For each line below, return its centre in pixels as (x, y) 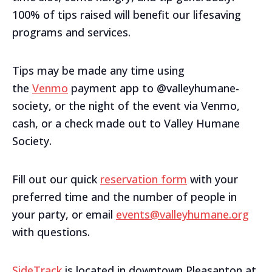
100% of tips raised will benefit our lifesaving (127, 15)
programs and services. (71, 32)
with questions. (51, 232)
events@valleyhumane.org (182, 214)
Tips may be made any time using (98, 70)
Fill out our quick (56, 179)
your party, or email (64, 214)
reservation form (144, 179)
